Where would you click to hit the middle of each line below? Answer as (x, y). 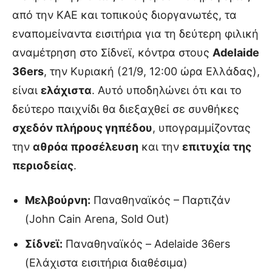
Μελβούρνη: (58, 200)
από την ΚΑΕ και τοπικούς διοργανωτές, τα (124, 15)
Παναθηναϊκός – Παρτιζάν (160, 200)
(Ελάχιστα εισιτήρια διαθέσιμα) (106, 262)
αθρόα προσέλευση (86, 146)
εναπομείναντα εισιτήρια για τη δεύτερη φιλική (135, 33)
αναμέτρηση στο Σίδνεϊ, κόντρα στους (112, 52)
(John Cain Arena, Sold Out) (97, 219)
